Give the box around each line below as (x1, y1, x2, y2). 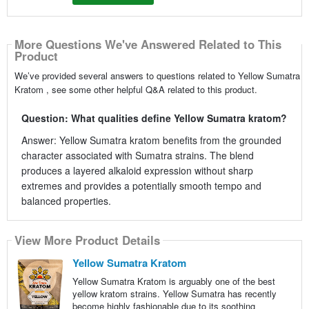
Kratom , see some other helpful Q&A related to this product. (14, 82, 257, 96)
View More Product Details (14, 232, 160, 249)
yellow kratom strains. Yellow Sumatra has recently (72, 286, 277, 300)
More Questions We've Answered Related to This (14, 36, 281, 53)
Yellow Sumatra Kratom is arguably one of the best (72, 274, 275, 288)
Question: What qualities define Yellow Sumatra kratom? (21, 110, 287, 125)
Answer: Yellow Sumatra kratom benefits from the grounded (21, 132, 281, 147)
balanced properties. (21, 193, 111, 208)
